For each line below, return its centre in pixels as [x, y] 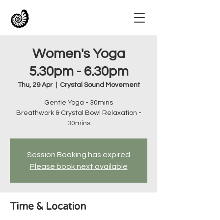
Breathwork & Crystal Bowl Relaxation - [79, 113]
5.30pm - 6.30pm [79, 71]
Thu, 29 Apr [35, 85]
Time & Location [48, 207]
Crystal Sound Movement [100, 85]
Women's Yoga [79, 54]
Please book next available [79, 166]
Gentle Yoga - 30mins [79, 103]
